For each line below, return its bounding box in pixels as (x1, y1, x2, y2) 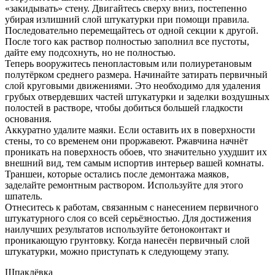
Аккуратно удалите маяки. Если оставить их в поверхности (5, 124, 255, 135)
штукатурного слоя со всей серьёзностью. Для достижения (5, 212, 251, 223)
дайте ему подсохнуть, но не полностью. (5, 47, 176, 58)
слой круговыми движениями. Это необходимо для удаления (5, 80, 260, 91)
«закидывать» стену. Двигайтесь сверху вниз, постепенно (5, 2, 247, 14)
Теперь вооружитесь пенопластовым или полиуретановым (5, 58, 252, 69)
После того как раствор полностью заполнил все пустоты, (5, 36, 249, 47)
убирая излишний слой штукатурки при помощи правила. (5, 14, 249, 25)
